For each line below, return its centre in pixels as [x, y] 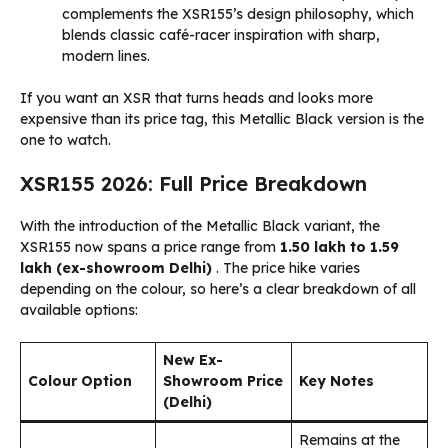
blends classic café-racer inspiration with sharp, [221, 35]
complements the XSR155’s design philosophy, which [238, 14]
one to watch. [65, 140]
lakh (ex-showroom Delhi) [116, 268]
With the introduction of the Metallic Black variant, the [200, 226]
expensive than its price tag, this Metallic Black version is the [222, 119]
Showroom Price [223, 381]
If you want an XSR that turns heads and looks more [196, 98]
